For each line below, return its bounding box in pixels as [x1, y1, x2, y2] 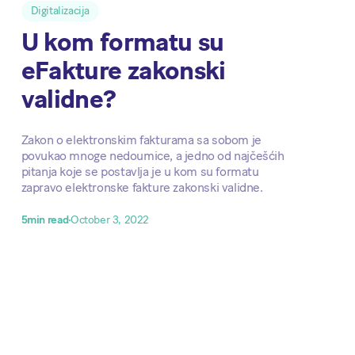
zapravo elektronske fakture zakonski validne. [21, 179, 263, 195]
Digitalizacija [30, 3, 90, 17]
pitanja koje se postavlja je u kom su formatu [21, 163, 259, 179]
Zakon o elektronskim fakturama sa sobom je [21, 132, 261, 147]
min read [27, 212, 70, 227]
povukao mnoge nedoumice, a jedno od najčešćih [21, 147, 284, 163]
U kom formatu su [21, 26, 224, 57]
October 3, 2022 [71, 212, 150, 227]
